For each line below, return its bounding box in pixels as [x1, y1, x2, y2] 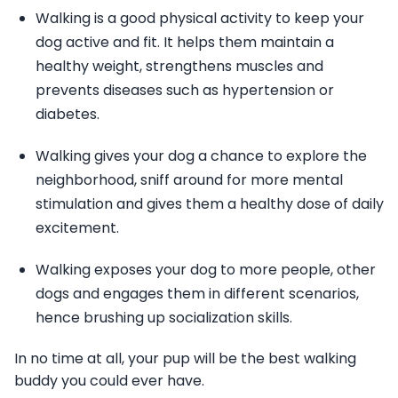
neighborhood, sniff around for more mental [36, 170, 343, 191]
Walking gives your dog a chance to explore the [36, 146, 367, 167]
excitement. [36, 218, 119, 239]
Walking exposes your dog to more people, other [36, 259, 376, 281]
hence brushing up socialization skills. [36, 307, 292, 329]
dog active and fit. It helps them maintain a [36, 32, 334, 53]
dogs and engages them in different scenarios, [36, 283, 359, 305]
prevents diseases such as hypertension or [36, 80, 334, 101]
